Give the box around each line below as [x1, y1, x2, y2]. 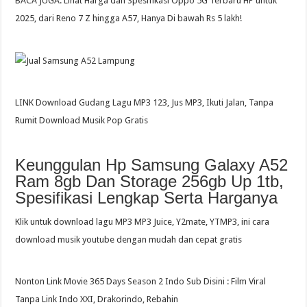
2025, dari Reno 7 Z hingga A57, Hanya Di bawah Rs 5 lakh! [15, 13, 243, 24]
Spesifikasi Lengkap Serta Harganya [15, 188, 278, 207]
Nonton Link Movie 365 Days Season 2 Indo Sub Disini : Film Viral [15, 275, 267, 286]
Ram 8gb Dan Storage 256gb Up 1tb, [15, 171, 284, 191]
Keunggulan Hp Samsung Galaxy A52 [15, 155, 288, 174]
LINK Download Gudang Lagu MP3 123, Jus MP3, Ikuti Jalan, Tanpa [15, 97, 274, 108]
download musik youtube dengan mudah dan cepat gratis [15, 234, 243, 245]
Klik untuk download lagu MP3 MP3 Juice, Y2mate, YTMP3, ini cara [15, 216, 270, 227]
